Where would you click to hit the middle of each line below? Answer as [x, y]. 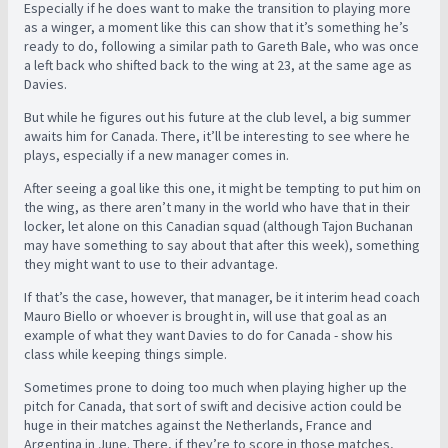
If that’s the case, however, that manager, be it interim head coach [222, 297]
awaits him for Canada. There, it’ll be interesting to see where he [217, 136]
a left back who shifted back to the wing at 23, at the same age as [218, 65]
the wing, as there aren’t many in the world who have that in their [217, 207]
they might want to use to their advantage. [152, 264]
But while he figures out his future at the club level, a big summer [217, 117]
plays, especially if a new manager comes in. [158, 155]
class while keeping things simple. [127, 354]
